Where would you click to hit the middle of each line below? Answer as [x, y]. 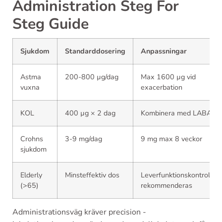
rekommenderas [166, 185]
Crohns [32, 139]
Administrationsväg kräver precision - [79, 212]
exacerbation [162, 87]
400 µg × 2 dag [90, 113]
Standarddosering [95, 51]
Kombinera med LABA [176, 113]
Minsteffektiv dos [92, 175]
